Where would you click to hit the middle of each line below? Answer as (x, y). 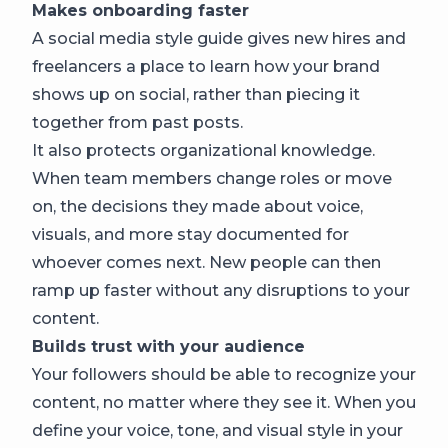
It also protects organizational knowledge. (203, 150)
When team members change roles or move (212, 178)
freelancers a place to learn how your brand (206, 66)
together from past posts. (137, 122)
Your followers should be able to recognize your (224, 374)
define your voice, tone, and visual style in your (217, 430)
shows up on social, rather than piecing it (196, 94)
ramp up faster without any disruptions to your (221, 290)
